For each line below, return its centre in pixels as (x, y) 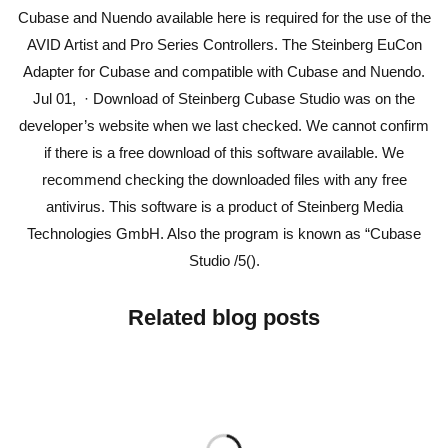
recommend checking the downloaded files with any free (224, 179)
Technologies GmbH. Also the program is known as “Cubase (224, 233)
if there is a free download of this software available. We (224, 152)
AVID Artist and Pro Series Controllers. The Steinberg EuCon (224, 44)
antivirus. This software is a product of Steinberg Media (224, 206)
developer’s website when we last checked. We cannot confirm (224, 125)
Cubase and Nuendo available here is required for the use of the (224, 17)
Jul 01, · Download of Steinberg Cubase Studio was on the (224, 98)
